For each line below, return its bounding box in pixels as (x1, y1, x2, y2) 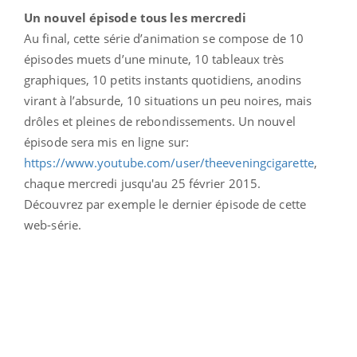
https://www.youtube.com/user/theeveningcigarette (24, 154, 314, 171)
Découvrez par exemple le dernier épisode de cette (24, 195, 306, 212)
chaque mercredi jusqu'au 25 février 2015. (24, 175, 265, 191)
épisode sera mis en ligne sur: (24, 133, 190, 150)
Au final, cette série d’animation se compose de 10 (24, 29, 304, 46)
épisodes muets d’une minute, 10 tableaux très (24, 50, 284, 67)
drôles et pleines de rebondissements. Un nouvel (24, 112, 296, 129)
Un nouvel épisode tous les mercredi (24, 9, 247, 25)
